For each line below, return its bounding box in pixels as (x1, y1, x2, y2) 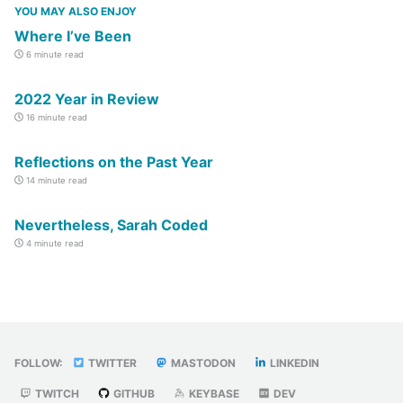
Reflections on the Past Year (14, 152, 213, 171)
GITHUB (111, 386, 155, 400)
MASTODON (168, 355, 236, 370)
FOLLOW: (14, 355, 63, 370)
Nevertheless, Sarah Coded (14, 215, 208, 234)
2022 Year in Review (14, 89, 159, 108)
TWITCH (32, 386, 79, 400)
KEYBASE (186, 386, 239, 400)
